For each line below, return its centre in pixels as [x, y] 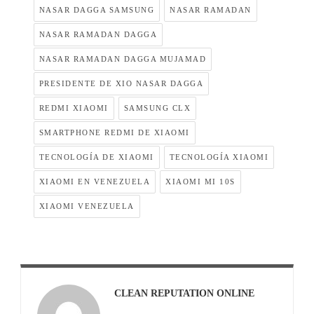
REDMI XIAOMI [74, 108]
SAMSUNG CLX [157, 108]
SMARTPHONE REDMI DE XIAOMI [114, 133]
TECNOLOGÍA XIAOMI [219, 157]
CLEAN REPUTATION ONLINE [184, 294]
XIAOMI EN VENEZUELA [95, 182]
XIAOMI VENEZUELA [87, 206]
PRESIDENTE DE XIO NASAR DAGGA [121, 84]
